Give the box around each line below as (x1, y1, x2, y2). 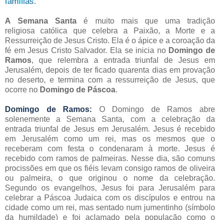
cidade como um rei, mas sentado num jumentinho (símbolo (5, 203, 215, 212)
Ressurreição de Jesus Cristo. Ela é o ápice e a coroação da (5, 36, 215, 45)
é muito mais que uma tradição (77, 16, 215, 25)
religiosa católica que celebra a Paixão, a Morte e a (5, 26, 215, 35)
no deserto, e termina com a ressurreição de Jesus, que (5, 75, 215, 84)
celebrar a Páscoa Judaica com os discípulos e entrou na (5, 193, 215, 202)
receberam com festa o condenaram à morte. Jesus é (5, 144, 215, 153)
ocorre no (5, 85, 40, 94)
